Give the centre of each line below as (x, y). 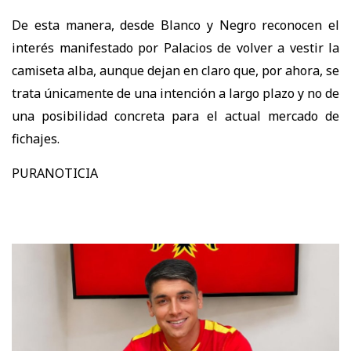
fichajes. (36, 138)
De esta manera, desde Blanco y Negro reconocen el (175, 25)
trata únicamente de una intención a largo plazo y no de (175, 93)
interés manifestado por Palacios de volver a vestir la (175, 47)
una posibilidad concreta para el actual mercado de (175, 116)
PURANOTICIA (55, 173)
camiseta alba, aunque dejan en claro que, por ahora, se (175, 70)
